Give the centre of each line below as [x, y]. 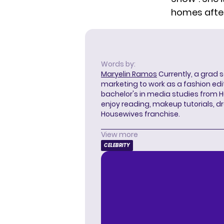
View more [119, 134]
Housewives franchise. [140, 114]
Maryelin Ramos [129, 74]
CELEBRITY [117, 145]
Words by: [118, 64]
